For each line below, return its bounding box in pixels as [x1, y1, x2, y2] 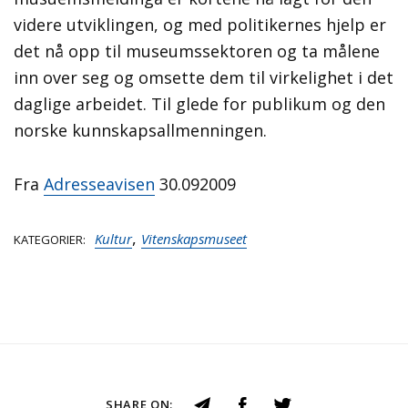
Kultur [95, 229, 132, 249]
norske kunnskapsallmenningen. [14, 119, 267, 142]
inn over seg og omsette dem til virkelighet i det [14, 66, 393, 89]
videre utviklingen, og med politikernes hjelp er [14, 14, 386, 36]
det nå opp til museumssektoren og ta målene [14, 40, 380, 63]
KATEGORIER [14, 231, 83, 249]
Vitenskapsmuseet [141, 229, 247, 249]
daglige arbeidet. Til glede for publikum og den [14, 93, 385, 116]
